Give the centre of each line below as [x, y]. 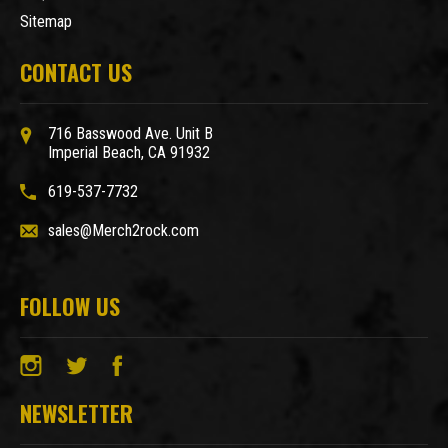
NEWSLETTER [76, 413]
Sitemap [46, 22]
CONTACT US [76, 72]
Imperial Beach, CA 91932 [129, 153]
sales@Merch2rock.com [123, 231]
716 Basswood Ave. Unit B [130, 134]
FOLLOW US [70, 306]
